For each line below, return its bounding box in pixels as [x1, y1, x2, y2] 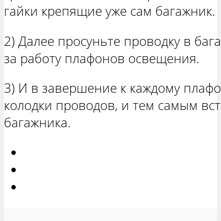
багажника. [4, 114, 71, 132]
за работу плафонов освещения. [4, 49, 199, 67]
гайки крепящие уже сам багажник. [4, 2, 215, 20]
